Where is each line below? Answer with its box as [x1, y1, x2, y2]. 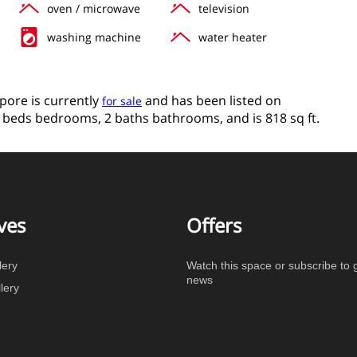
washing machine [47, 29, 141, 45]
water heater [198, 29, 267, 45]
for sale [102, 92, 142, 108]
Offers [186, 212, 241, 238]
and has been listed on [142, 91, 281, 109]
